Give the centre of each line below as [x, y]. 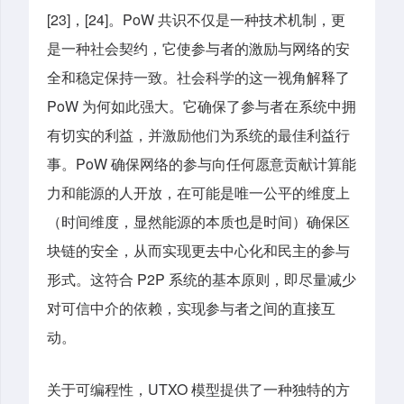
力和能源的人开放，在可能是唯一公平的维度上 [198, 193]
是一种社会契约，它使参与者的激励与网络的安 [198, 49]
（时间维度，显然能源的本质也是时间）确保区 [198, 222]
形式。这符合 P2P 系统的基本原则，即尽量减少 [202, 280]
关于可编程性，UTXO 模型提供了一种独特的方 [198, 389]
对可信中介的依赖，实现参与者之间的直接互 [191, 308]
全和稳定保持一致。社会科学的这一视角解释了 [198, 78]
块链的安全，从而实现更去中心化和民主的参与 [198, 251]
